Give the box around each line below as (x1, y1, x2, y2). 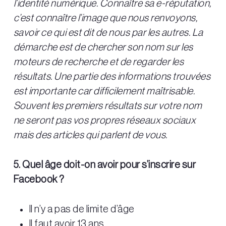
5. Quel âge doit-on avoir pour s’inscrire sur (13, 160, 196, 171)
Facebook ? (13, 175, 65, 185)
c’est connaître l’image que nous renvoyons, (13, 13, 198, 24)
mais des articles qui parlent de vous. (13, 130, 167, 141)
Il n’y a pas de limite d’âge (28, 204, 135, 215)
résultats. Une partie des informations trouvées (13, 72, 211, 82)
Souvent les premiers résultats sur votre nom (13, 101, 202, 111)
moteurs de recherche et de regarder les (13, 57, 184, 68)
